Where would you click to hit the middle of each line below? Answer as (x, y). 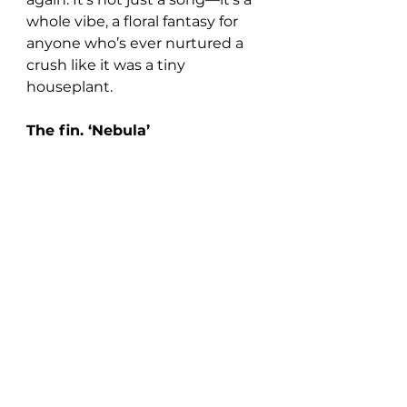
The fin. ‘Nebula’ (88, 130)
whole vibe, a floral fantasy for (134, 21)
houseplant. (69, 87)
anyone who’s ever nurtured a (137, 43)
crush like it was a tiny (108, 65)
